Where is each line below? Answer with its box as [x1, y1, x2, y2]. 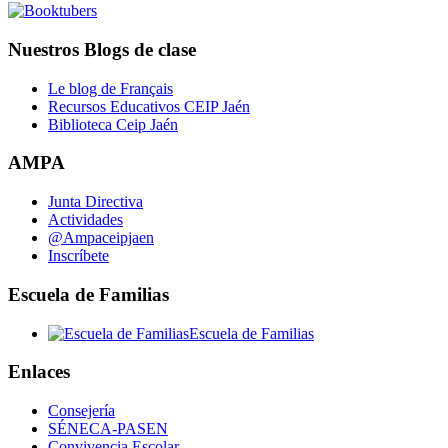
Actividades [48, 211, 123, 229]
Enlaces [8, 361, 70, 383]
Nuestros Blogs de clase [8, 39, 196, 61]
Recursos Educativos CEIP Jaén [48, 97, 250, 115]
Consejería [48, 402, 115, 420]
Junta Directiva [48, 193, 143, 211]
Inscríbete [48, 247, 109, 265]
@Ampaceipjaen [48, 229, 154, 247]
